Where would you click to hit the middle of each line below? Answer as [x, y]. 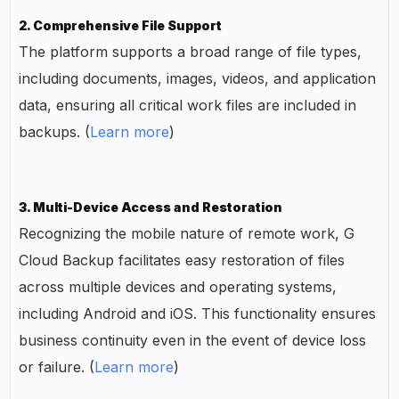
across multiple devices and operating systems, [178, 287]
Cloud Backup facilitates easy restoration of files [182, 261]
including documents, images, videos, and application [198, 79]
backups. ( [55, 132]
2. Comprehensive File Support [121, 26]
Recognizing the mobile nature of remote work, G [187, 234]
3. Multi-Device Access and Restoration [151, 208]
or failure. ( [57, 367]
